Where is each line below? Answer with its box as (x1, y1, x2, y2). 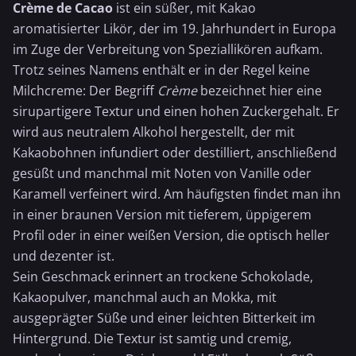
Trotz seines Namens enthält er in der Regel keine (13, 61, 310, 79)
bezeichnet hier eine (197, 82, 322, 99)
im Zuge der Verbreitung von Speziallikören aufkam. (13, 41, 323, 58)
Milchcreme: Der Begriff (13, 82, 157, 99)
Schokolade (241, 268, 310, 285)
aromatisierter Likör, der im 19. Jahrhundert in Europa (13, 20, 336, 37)
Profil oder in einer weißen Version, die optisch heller (13, 226, 330, 244)
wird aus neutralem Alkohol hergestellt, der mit (13, 123, 295, 141)
